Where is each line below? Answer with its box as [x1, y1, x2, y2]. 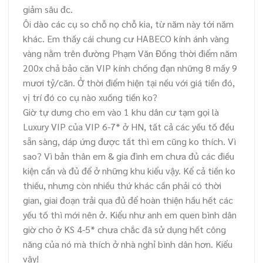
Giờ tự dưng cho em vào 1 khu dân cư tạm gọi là [23, 105, 219, 118]
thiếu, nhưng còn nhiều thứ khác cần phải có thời [23, 178, 221, 191]
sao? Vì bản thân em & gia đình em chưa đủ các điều [23, 149, 234, 162]
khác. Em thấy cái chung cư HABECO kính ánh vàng [23, 32, 229, 45]
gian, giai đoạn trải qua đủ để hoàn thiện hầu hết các [23, 193, 233, 206]
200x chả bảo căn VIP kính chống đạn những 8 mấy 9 [23, 61, 237, 74]
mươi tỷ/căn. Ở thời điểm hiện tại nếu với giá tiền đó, [23, 76, 235, 89]
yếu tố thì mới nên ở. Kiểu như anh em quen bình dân [23, 208, 237, 221]
